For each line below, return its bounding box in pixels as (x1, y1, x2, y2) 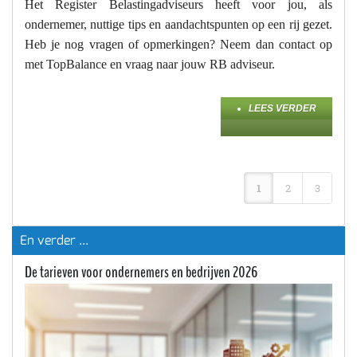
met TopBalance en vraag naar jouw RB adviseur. (25, 57, 275, 72)
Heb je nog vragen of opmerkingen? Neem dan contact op (25, 37, 332, 52)
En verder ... (20, 232, 88, 249)
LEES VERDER (249, 103, 316, 115)
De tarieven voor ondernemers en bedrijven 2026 (25, 261, 257, 284)
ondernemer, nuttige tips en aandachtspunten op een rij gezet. (25, 18, 332, 32)
